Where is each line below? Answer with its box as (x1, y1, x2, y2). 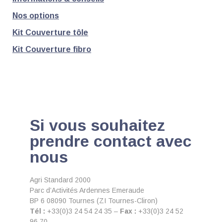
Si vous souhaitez (30, 116, 165, 134)
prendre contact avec (30, 132, 192, 150)
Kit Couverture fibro (12, 45, 91, 54)
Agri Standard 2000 (30, 175, 91, 184)
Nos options (12, 11, 59, 20)
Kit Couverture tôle (12, 28, 88, 37)
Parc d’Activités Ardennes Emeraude (30, 186, 144, 194)
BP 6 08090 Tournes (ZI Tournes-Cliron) (30, 196, 158, 205)
